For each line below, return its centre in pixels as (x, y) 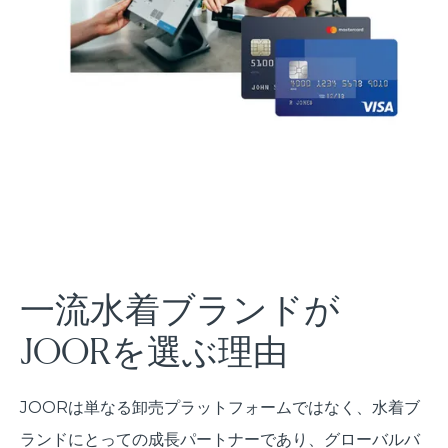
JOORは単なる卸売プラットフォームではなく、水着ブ (220, 407)
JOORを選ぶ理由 (154, 350)
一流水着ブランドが (180, 308)
